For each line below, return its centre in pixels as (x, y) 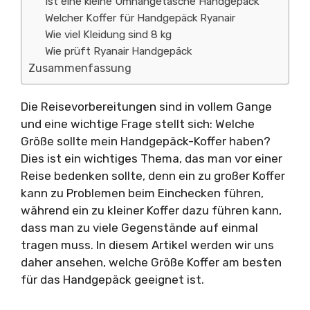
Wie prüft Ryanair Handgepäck (119, 51)
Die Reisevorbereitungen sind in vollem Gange (146, 107)
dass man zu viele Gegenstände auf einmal (139, 228)
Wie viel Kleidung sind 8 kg (109, 35)
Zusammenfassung (80, 68)
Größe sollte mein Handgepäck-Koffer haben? (146, 141)
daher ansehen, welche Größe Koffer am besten (151, 262)
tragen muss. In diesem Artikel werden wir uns (147, 245)
